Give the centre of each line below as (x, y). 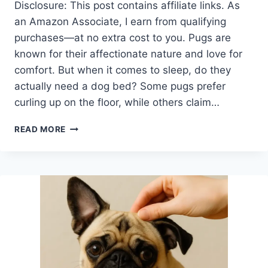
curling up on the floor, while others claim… (117, 102)
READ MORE (40, 129)
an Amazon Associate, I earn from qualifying (120, 21)
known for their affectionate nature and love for (128, 54)
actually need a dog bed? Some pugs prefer (120, 86)
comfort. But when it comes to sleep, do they (123, 70)
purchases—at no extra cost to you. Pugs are (123, 37)
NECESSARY (92, 176)
